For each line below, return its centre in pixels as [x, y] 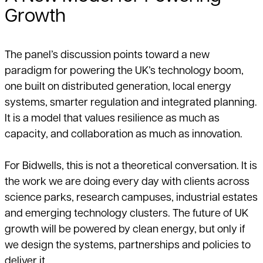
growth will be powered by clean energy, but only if [125, 230]
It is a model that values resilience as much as [112, 119]
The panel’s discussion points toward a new [107, 56]
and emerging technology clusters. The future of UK [127, 214]
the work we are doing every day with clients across [127, 183]
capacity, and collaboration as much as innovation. [124, 135]
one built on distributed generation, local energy [118, 87]
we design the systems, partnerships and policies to [128, 246]
